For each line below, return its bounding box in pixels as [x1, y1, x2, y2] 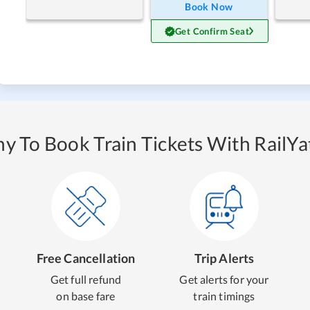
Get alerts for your [179, 273, 269, 286]
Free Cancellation [36, 250, 136, 266]
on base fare [56, 289, 116, 303]
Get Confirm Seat [175, 26, 249, 37]
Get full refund [50, 273, 122, 286]
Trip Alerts [194, 250, 255, 266]
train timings [193, 289, 255, 303]
